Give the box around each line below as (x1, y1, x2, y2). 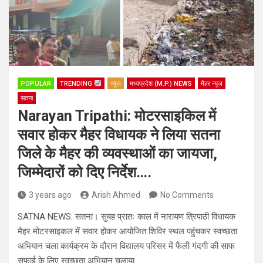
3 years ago (29, 190, 72, 200)
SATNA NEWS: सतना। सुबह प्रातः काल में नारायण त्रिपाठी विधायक (18, 211, 235, 222)
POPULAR (21, 80, 51, 88)
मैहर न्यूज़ (200, 80, 222, 88)
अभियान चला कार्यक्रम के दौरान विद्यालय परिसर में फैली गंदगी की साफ (18, 241, 235, 252)
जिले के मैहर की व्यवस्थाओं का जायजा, (18, 145, 217, 163)
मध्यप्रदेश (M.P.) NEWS (129, 80, 192, 88)
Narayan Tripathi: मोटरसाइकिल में (18, 107, 216, 125)
